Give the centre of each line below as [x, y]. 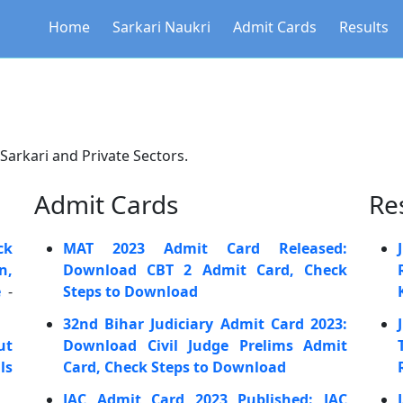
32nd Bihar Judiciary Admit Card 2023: [205, 324]
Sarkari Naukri [161, 27]
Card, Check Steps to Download [175, 367]
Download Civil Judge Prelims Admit [205, 345]
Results [364, 27]
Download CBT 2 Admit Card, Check [205, 270]
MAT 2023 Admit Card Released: [205, 248]
